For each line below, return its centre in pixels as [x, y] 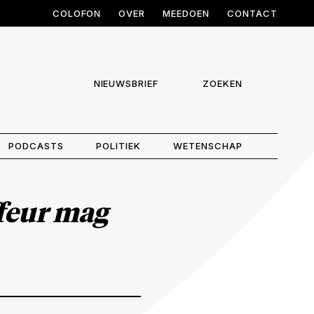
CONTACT [252, 13]
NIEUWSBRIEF [126, 84]
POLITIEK [118, 145]
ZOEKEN [223, 84]
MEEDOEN [186, 13]
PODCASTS [36, 145]
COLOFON [77, 13]
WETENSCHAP [208, 145]
